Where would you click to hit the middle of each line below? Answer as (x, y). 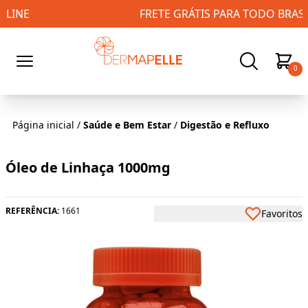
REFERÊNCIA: (32, 210)
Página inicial (43, 124)
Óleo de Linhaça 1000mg (88, 167)
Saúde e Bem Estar (127, 124)
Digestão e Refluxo (225, 124)
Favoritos (282, 213)
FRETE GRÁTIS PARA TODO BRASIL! (154, 14)
